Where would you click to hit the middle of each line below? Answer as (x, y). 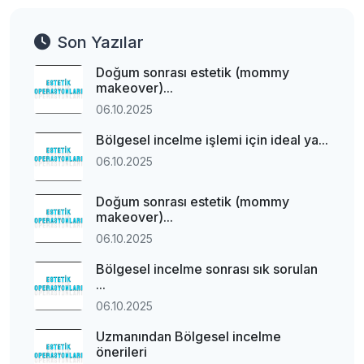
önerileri (121, 352)
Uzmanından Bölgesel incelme (188, 336)
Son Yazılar (100, 42)
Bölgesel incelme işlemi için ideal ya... (212, 140)
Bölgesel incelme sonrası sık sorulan (207, 269)
